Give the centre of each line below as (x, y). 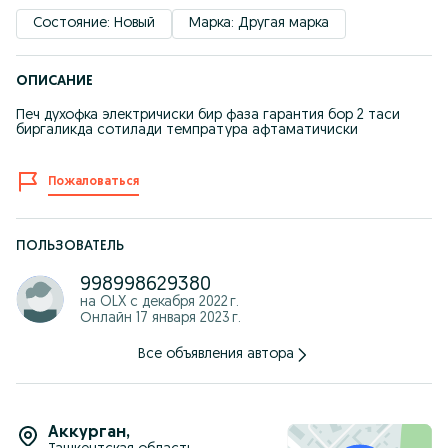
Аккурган (87, 433)
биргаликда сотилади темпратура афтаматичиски (187, 130)
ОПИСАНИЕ (54, 81)
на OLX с (111, 302)
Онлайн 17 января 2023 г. (160, 318)
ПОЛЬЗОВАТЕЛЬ (70, 246)
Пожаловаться (93, 182)
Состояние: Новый (94, 23)
